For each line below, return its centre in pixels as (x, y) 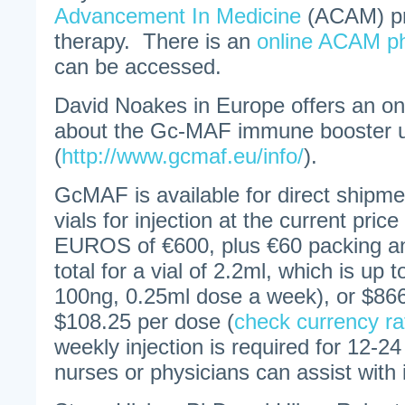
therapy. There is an (155, 41)
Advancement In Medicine (178, 16)
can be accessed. (138, 66)
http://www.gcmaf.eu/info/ (183, 156)
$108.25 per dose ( (144, 321)
